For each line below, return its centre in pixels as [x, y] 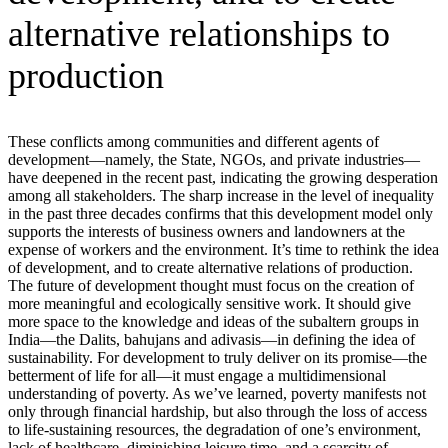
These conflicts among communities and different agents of [193, 141]
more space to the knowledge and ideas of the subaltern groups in [213, 321]
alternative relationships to [199, 33]
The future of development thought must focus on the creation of [211, 285]
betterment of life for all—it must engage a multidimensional [197, 375]
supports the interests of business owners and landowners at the [206, 231]
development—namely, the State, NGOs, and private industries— [214, 159]
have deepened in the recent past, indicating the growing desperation [223, 177]
